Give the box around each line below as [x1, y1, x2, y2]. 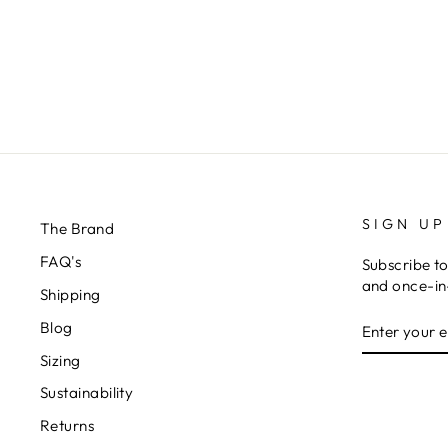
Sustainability [40, 383, 134, 403]
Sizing [40, 350, 81, 370]
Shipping [40, 284, 101, 304]
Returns [40, 416, 95, 436]
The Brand [40, 219, 115, 239]
